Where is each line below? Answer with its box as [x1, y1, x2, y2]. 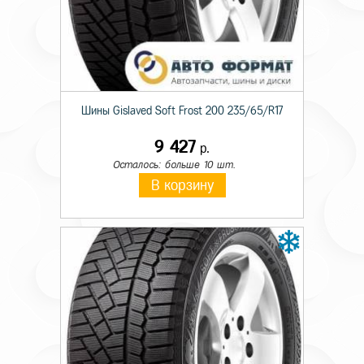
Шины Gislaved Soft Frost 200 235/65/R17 [81, 105, 283, 117]
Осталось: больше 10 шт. [112, 159, 236, 170]
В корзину [150, 178, 214, 193]
